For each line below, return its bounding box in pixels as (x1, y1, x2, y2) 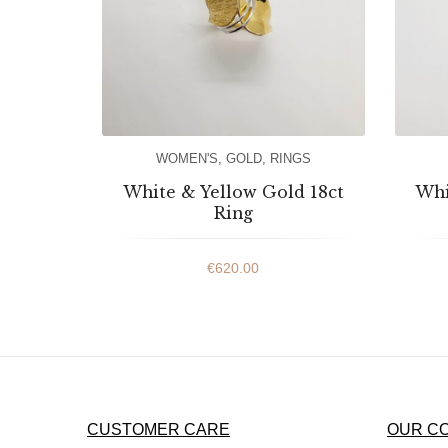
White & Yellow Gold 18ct (122, 181, 344, 202)
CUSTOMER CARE (87, 420, 230, 438)
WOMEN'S (155, 150, 218, 166)
